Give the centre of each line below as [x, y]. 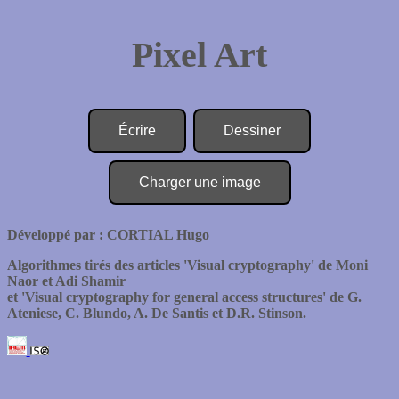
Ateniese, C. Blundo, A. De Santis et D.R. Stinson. [157, 313]
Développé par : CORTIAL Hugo [108, 235]
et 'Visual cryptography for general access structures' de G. [184, 297]
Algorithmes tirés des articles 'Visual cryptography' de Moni [187, 265]
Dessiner [252, 130]
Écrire [137, 130]
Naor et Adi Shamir [66, 281]
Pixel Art [199, 54]
